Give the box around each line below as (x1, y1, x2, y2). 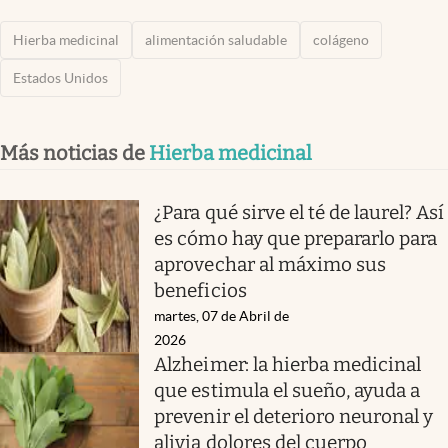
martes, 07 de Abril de (154, 307, 290, 324)
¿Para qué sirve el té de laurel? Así (154, 200, 445, 224)
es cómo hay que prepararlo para (154, 226, 438, 250)
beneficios (154, 278, 247, 302)
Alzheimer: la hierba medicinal (154, 352, 422, 376)
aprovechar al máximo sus (154, 252, 387, 276)
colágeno (313, 31, 369, 48)
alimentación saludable (145, 31, 287, 48)
